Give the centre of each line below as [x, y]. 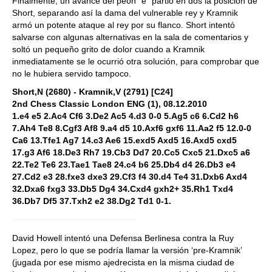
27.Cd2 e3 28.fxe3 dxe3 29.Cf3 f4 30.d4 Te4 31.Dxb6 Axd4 [130, 177]
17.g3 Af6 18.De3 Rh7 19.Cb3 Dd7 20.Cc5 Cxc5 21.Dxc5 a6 [131, 152]
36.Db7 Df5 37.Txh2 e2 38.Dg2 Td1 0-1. [92, 201]
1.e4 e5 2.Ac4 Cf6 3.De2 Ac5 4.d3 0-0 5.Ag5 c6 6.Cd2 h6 [125, 116]
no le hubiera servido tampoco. [72, 73]
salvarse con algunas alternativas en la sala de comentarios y [130, 37]
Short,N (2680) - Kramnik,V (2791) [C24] [93, 92]
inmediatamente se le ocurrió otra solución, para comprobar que [136, 61]
